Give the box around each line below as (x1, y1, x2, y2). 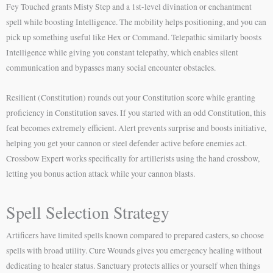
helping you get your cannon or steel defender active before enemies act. (6, 138, 247, 149)
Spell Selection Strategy (6, 200, 169, 224)
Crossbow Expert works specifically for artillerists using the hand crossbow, (6, 153, 260, 165)
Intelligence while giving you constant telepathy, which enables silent (6, 47, 238, 58)
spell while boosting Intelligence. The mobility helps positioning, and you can (6, 16, 266, 28)
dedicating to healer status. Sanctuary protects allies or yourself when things (6, 260, 260, 272)
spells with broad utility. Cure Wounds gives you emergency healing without (6, 245, 262, 257)
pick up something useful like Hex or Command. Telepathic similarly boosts (6, 32, 261, 43)
